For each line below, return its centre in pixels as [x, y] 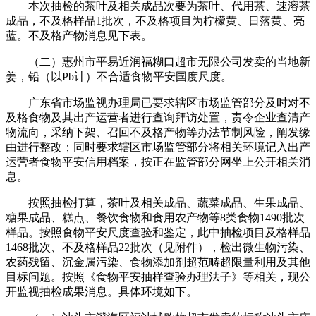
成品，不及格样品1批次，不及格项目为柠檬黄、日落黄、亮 [155, 20]
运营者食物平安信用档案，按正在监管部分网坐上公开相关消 [158, 162]
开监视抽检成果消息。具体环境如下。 [102, 291]
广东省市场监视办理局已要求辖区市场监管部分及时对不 [158, 102]
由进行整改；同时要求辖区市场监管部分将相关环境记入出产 [158, 147]
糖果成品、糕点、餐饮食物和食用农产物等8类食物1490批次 [155, 217]
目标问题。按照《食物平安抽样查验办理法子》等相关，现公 [158, 276]
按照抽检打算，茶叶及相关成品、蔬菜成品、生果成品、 [158, 202]
